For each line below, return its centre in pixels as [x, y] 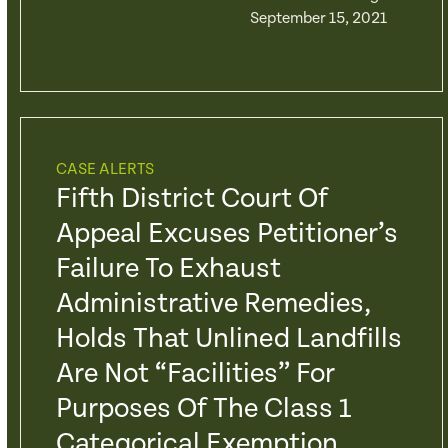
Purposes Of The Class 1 [203, 409]
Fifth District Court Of [191, 199]
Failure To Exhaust [168, 269]
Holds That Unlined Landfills [228, 339]
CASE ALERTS [104, 169]
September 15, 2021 [318, 18]
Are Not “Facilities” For [195, 374]
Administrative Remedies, [213, 304]
